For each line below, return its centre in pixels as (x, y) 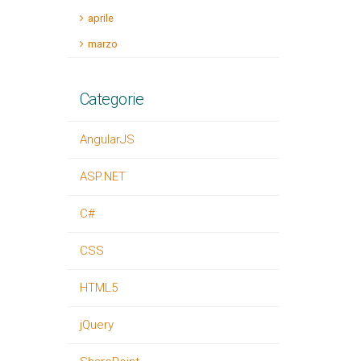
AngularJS (107, 139)
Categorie (111, 99)
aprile (100, 18)
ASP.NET (102, 176)
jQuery (96, 325)
